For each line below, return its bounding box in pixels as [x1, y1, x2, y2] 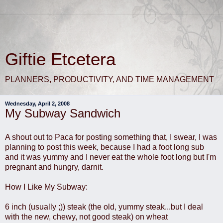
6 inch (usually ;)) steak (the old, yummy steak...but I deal [5, 202, 203, 211]
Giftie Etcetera [5, 50, 115, 69]
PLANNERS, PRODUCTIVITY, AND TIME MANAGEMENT [5, 75, 214, 84]
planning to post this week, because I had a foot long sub [5, 142, 204, 151]
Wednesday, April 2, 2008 [5, 101, 70, 107]
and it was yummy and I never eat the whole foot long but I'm [5, 152, 216, 161]
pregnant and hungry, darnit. [5, 162, 104, 171]
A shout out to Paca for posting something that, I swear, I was [5, 132, 217, 141]
